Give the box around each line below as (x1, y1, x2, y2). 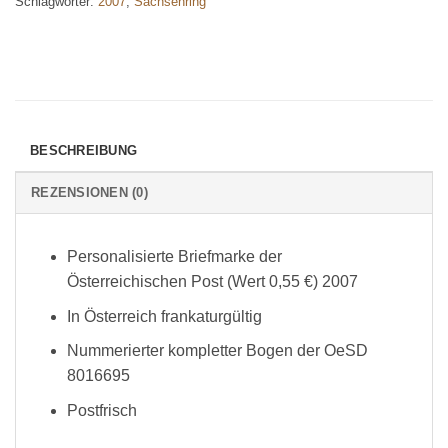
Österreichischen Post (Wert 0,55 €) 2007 (66, 273, 358, 291)
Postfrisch (66, 401, 137, 419)
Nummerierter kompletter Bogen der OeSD (66, 342, 368, 360)
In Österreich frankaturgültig (66, 307, 262, 325)
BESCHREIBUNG (30, 143, 138, 159)
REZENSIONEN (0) (31, 185, 148, 201)
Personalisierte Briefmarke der (66, 248, 282, 266)
